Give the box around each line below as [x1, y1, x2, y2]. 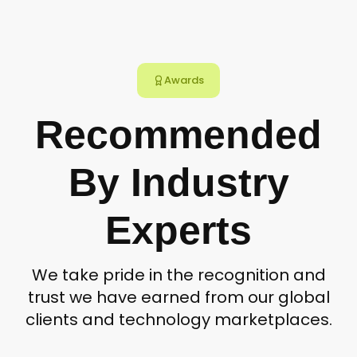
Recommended [35, 112, 322, 157]
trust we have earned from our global [27, 286, 330, 308]
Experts [105, 208, 252, 253]
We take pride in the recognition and [31, 264, 326, 286]
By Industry [68, 160, 289, 205]
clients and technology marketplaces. [25, 308, 332, 331]
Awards [164, 73, 204, 88]
